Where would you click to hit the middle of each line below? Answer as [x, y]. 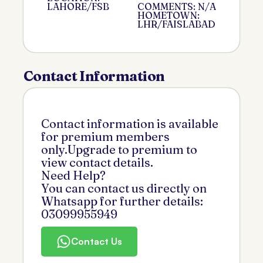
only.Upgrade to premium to [119, 149]
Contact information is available [130, 123]
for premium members [105, 136]
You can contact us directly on [124, 188]
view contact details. [97, 162]
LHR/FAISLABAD [176, 24]
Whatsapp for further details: [122, 201]
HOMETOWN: [168, 15]
